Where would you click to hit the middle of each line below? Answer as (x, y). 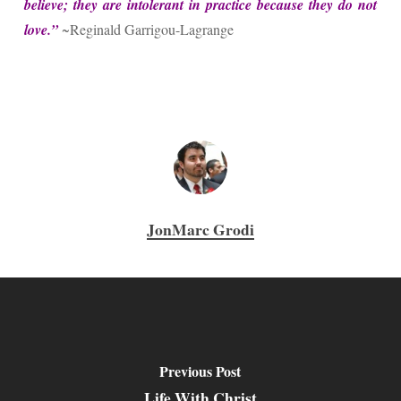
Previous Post (200, 371)
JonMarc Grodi (200, 229)
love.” (41, 30)
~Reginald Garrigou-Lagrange (145, 29)
